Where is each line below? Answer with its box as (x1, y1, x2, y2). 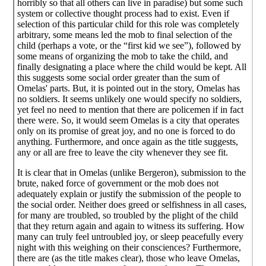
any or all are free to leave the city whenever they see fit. (17, 147, 229, 158)
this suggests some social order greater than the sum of (17, 72, 220, 83)
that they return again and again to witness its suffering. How (17, 221, 245, 232)
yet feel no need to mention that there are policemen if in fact (17, 104, 244, 115)
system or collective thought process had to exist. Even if (17, 8, 230, 19)
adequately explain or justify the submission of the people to (17, 189, 242, 199)
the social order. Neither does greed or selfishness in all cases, (17, 199, 247, 210)
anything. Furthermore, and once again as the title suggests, (17, 137, 239, 147)
